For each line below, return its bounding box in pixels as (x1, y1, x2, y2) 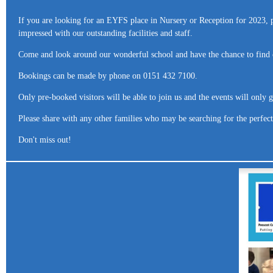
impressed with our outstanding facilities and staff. (18, 28, 195, 38)
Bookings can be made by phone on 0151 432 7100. (18, 71, 200, 80)
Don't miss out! (18, 135, 71, 144)
